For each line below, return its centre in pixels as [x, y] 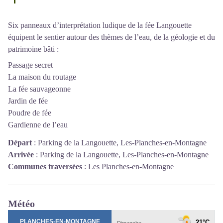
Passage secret [30, 65]
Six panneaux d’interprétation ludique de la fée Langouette [100, 25]
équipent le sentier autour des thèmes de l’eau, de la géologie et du [111, 37]
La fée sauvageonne [39, 89]
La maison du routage [42, 77]
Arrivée [21, 155]
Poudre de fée [30, 113]
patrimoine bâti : [33, 49]
